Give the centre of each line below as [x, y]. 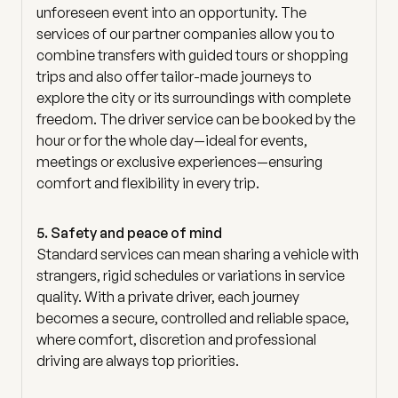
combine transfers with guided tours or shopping [192, 55]
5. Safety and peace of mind [129, 232]
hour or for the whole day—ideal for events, [172, 140]
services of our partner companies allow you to [186, 33]
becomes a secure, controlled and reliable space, [193, 318]
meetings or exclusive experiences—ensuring [179, 161]
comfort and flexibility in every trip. [148, 183]
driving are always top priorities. [138, 360]
